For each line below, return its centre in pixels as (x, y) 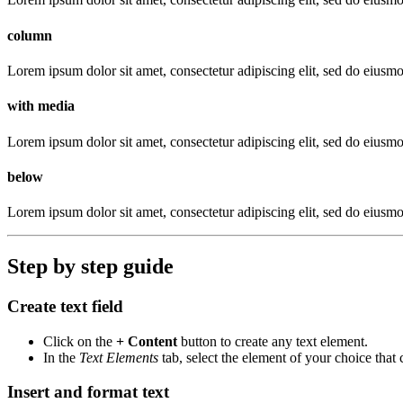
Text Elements (119, 357)
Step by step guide (90, 266)
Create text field (65, 306)
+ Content (147, 341)
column (30, 35)
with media (41, 106)
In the (61, 357)
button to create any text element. (273, 341)
